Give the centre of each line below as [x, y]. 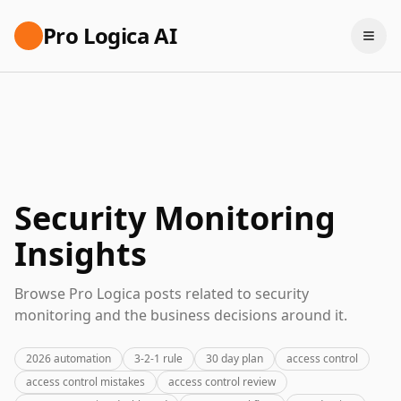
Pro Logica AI [110, 35]
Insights [81, 254]
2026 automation [68, 358]
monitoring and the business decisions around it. [181, 315]
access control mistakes [85, 382]
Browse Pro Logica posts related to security [162, 294]
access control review [222, 382]
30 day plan [235, 358]
